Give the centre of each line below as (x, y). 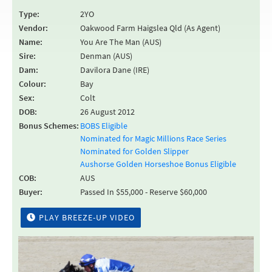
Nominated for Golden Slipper (134, 151)
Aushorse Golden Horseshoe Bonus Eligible (158, 164)
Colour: (32, 84)
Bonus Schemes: (49, 126)
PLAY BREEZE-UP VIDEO (87, 217)
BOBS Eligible (104, 126)
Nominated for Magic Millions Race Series (153, 138)
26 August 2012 (107, 112)
